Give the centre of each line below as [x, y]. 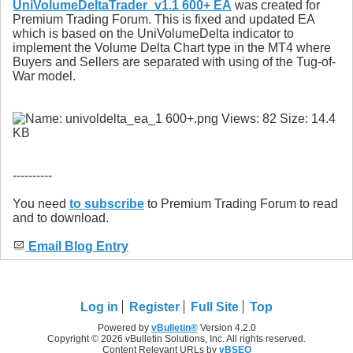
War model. [44, 76]
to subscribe [107, 204]
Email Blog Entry [77, 247]
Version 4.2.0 [227, 327]
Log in [99, 307]
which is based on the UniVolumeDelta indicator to [153, 34]
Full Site [215, 307]
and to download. [61, 218]
